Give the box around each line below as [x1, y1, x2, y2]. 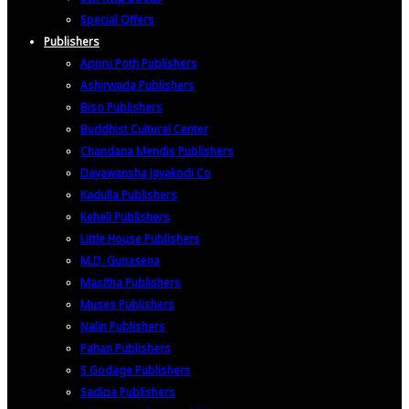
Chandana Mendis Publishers [80, 143, 234, 159]
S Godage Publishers [80, 362, 191, 378]
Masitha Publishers [80, 275, 181, 290]
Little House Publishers [80, 231, 200, 246]
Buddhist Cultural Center [80, 121, 208, 137]
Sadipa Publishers [80, 384, 175, 400]
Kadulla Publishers [80, 187, 177, 203]
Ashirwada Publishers [80, 78, 194, 93]
